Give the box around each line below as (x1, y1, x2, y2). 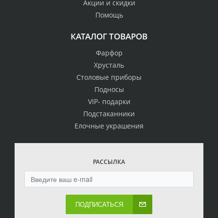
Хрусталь (94, 60, 124, 70)
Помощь (95, 10, 123, 19)
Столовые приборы (76, 72, 142, 82)
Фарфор (95, 48, 123, 57)
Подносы (94, 84, 124, 94)
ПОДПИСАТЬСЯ (75, 199, 123, 209)
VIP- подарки (88, 96, 130, 106)
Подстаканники (83, 109, 135, 118)
